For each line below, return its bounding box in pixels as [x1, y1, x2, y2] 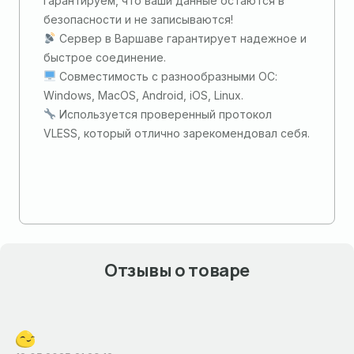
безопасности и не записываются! [43, 13, 233, 26]
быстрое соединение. [43, 51, 166, 64]
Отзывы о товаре [104, 258, 250, 282]
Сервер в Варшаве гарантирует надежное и [55, 32, 307, 45]
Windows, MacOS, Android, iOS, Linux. [43, 88, 243, 102]
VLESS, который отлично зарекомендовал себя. [43, 126, 310, 140]
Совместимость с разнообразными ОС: [55, 70, 277, 83]
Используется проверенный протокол [55, 107, 272, 121]
